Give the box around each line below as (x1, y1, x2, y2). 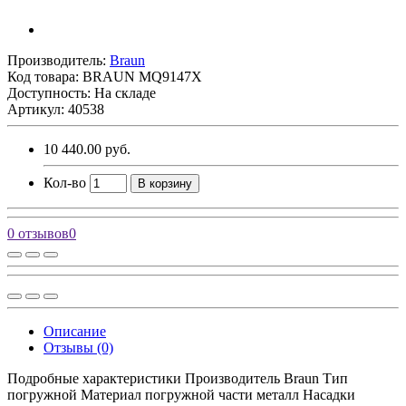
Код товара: (7, 68, 82, 84)
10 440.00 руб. (43, 140, 130, 157)
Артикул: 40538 (7, 101, 104, 117)
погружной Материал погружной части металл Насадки (7, 386, 355, 402)
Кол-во (43, 174, 86, 190)
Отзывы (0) (43, 339, 113, 355)
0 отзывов (7, 225, 69, 241)
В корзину (138, 176, 192, 190)
